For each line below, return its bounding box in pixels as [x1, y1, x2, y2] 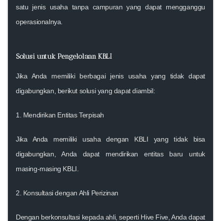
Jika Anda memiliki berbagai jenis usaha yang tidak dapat [16, 72, 205, 80]
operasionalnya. [16, 17, 63, 26]
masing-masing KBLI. [16, 164, 79, 173]
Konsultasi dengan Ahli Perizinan [23, 188, 119, 197]
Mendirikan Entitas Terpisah [23, 110, 105, 119]
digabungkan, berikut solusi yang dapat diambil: [16, 86, 155, 95]
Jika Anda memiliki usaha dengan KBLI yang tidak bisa [16, 135, 205, 143]
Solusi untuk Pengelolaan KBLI [16, 51, 112, 61]
